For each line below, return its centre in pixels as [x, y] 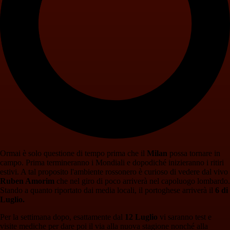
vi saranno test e [185, 217]
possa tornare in [194, 153]
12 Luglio [141, 217]
